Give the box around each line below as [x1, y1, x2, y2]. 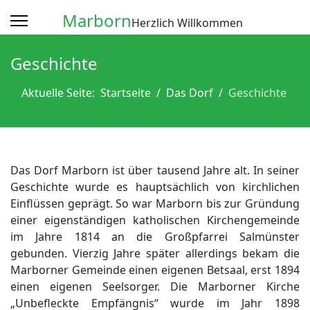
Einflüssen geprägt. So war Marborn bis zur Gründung [10, 196, 300, 211]
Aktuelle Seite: [21, 85, 100, 100]
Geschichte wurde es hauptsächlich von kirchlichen [10, 179, 300, 194]
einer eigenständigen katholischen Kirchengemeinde [10, 212, 300, 228]
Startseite [100, 85, 151, 100]
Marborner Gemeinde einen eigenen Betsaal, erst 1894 [10, 262, 300, 277]
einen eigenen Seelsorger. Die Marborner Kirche [10, 279, 300, 294]
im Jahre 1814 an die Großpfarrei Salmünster [10, 229, 300, 244]
